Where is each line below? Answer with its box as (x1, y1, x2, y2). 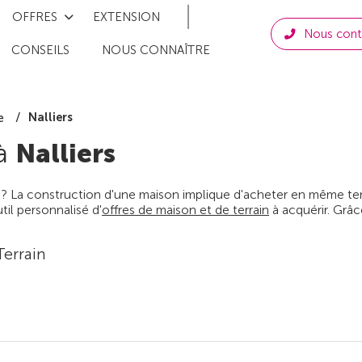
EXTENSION (93, 9, 161, 24)
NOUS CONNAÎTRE (102, 43, 211, 58)
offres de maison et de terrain (102, 202, 269, 218)
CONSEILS (11, 43, 70, 58)
